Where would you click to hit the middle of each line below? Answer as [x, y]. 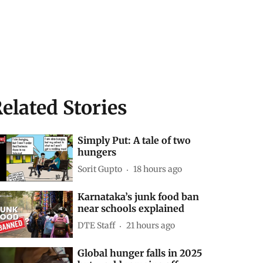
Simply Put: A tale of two [134, 140]
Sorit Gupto [100, 169]
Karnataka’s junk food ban [139, 196]
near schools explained [131, 208]
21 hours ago [151, 226]
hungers [97, 152]
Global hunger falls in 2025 [140, 253]
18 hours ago [158, 169]
